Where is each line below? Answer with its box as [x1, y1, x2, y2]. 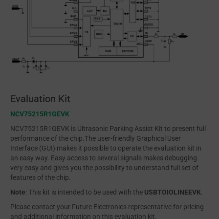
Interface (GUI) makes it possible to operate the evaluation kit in [10, 144, 201, 153]
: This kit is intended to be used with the [25, 188, 144, 197]
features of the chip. [10, 174, 71, 182]
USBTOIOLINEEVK [144, 188, 201, 197]
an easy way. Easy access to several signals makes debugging [10, 154, 197, 162]
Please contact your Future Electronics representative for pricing [10, 203, 204, 211]
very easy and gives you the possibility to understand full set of [10, 164, 198, 172]
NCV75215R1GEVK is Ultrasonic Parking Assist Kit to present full [10, 125, 206, 133]
